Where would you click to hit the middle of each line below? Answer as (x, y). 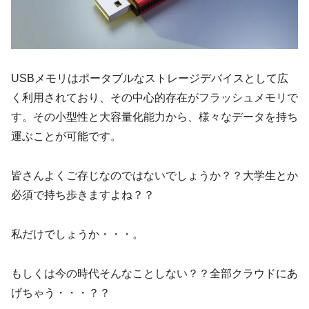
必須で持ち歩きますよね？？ (83, 195)
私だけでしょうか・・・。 (77, 234)
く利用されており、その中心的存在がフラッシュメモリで (154, 98)
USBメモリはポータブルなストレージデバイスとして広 (150, 79)
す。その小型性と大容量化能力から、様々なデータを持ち (154, 117)
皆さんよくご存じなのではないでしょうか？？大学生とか (154, 176)
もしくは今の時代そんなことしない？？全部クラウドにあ (154, 273)
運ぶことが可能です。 (66, 137)
